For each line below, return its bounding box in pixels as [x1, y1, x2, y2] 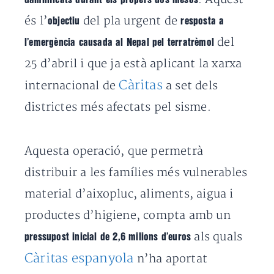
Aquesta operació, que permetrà [24, 144, 203, 158]
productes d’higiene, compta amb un [24, 209, 231, 223]
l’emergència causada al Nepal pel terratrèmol [24, 38, 218, 47]
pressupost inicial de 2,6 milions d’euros [24, 232, 191, 242]
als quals [191, 230, 243, 244]
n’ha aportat [133, 252, 208, 266]
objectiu [48, 17, 83, 26]
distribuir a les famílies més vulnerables [24, 166, 248, 180]
